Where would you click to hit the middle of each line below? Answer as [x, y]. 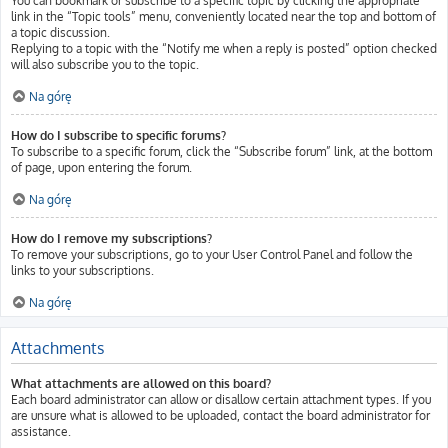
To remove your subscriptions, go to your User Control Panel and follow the [212, 254]
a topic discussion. [60, 32]
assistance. [41, 431]
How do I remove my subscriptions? [111, 238]
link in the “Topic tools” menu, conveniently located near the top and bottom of [223, 16]
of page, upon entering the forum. [101, 167]
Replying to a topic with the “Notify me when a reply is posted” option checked [224, 48]
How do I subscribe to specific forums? [118, 135]
